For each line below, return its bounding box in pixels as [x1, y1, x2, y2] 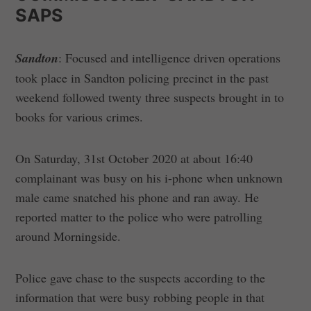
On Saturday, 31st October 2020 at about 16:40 [15, 150, 253, 167]
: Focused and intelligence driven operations [58, 49, 281, 67]
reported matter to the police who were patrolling [15, 208, 263, 226]
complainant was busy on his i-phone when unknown [15, 169, 283, 187]
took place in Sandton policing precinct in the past [15, 69, 269, 87]
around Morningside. [15, 228, 121, 245]
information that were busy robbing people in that [15, 289, 265, 306]
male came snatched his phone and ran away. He [15, 189, 260, 206]
